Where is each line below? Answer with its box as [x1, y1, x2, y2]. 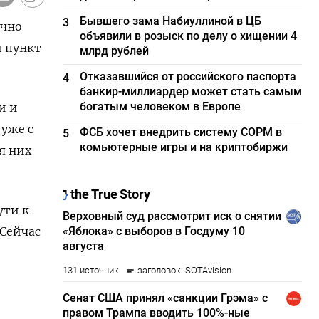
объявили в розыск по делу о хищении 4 [80, 29, 298, 43]
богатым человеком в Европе [80, 100, 241, 113]
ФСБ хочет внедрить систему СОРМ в [80, 125, 283, 139]
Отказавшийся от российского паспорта [80, 70, 297, 83]
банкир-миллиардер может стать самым [80, 85, 303, 98]
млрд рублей [80, 44, 150, 58]
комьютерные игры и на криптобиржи [80, 140, 288, 154]
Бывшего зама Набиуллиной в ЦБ [80, 14, 262, 28]
